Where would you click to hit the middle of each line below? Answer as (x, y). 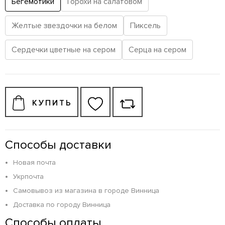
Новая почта (34, 163)
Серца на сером (157, 50)
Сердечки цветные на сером (64, 50)
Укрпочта (28, 177)
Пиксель (145, 26)
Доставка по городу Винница (62, 205)
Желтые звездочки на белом (64, 26)
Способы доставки (58, 145)
